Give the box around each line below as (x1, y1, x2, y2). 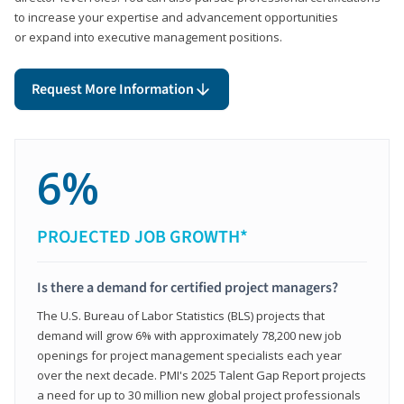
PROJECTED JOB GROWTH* (37, 224, 248, 250)
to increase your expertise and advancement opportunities (14, 8, 338, 25)
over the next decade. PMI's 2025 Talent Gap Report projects (37, 366, 366, 383)
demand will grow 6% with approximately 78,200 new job (37, 326, 342, 344)
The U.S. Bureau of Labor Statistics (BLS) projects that (37, 307, 325, 324)
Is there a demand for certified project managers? (37, 277, 338, 298)
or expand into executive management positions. (14, 28, 282, 45)
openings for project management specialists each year (37, 346, 342, 363)
